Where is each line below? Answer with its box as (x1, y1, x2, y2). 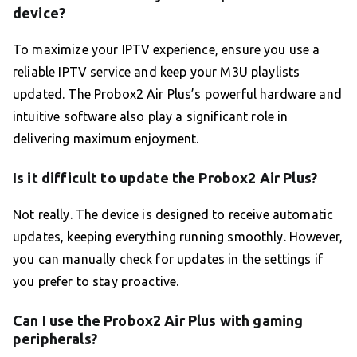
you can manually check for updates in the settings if (13, 252, 323, 267)
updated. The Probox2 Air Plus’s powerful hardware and (13, 87, 342, 102)
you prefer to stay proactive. (13, 274, 179, 289)
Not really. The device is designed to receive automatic (13, 207, 334, 222)
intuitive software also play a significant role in (13, 109, 288, 124)
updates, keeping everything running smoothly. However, (13, 229, 343, 245)
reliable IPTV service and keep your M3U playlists (13, 65, 300, 80)
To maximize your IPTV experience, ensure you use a (13, 42, 320, 57)
